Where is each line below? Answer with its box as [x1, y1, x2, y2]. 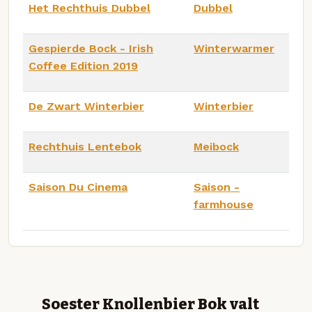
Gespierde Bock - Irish [29, 41, 153, 55]
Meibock [194, 139, 239, 153]
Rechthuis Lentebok [29, 139, 141, 153]
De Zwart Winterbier [29, 99, 144, 113]
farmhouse [194, 197, 253, 211]
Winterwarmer [194, 41, 274, 55]
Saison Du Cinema [29, 180, 127, 194]
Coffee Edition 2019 [29, 58, 138, 72]
